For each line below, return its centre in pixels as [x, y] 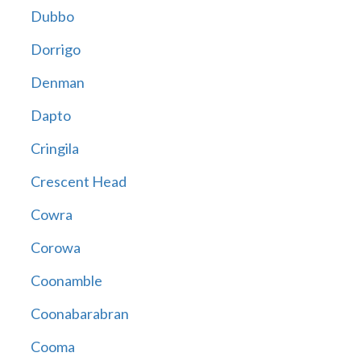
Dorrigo [55, 50]
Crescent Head [78, 182]
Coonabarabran [79, 314]
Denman [57, 83]
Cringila [54, 149]
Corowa [55, 248]
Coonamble [66, 281]
